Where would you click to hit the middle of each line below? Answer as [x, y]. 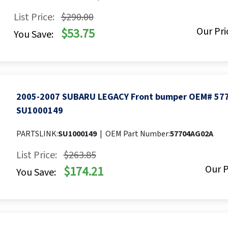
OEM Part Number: [137, 134]
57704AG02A [191, 134]
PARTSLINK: [37, 134]
